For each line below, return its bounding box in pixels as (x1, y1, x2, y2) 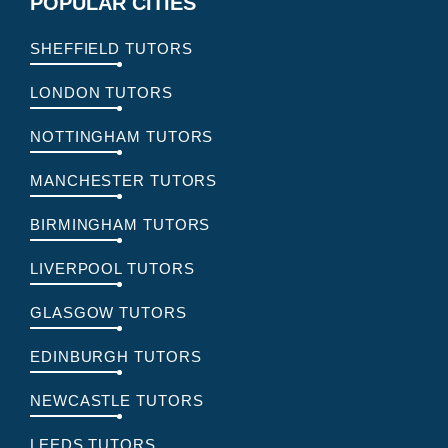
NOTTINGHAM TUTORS (30, 128, 214, 145)
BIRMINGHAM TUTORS (30, 216, 211, 233)
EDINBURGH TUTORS (30, 348, 202, 365)
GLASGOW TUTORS (30, 304, 187, 321)
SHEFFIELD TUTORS (30, 40, 193, 57)
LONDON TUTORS (30, 84, 173, 101)
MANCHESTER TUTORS (30, 172, 218, 189)
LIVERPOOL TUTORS (30, 260, 195, 277)
